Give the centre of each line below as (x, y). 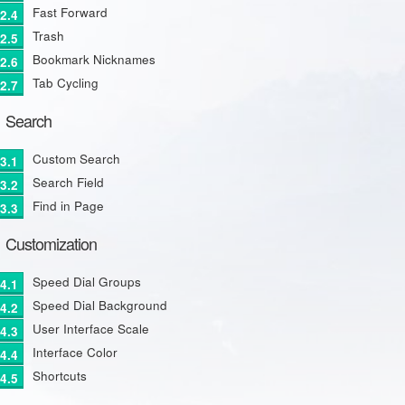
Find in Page (68, 206)
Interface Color (75, 352)
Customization (51, 243)
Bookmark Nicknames (94, 59)
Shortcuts (59, 376)
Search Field (68, 182)
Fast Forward (70, 12)
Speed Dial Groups (86, 282)
